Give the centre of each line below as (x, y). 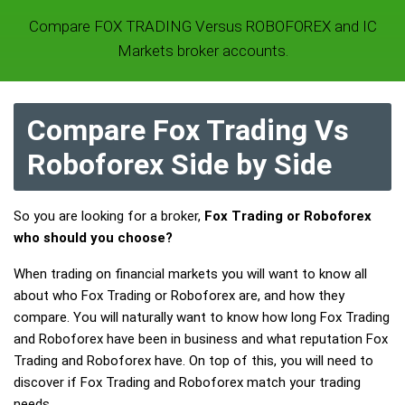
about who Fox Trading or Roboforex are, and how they (179, 296)
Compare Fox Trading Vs (188, 130)
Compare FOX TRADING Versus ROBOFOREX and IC (202, 26)
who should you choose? (93, 238)
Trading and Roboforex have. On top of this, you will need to (193, 361)
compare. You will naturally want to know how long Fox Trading (202, 317)
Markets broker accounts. (202, 51)
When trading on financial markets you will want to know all (190, 274)
